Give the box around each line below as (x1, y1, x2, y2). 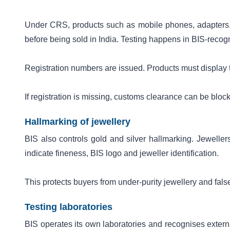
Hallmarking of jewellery (25, 116, 130, 127)
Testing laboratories (25, 201, 112, 212)
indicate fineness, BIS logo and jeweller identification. (25, 148, 219, 158)
